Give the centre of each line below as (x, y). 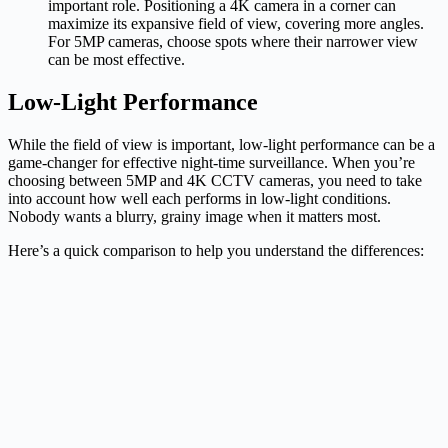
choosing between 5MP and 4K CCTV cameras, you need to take (215, 180)
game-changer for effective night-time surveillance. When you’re (211, 162)
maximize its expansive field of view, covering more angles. (236, 23)
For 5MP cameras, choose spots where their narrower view (233, 41)
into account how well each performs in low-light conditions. (199, 198)
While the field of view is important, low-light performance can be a (221, 144)
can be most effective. (116, 59)
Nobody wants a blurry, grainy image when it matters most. (194, 216)
